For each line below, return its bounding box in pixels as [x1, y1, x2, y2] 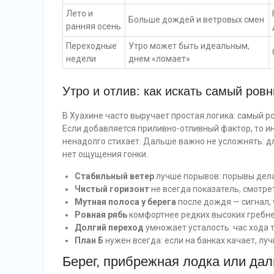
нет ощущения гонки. [62, 149, 148, 159]
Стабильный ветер [75, 171, 154, 181]
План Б [75, 235, 103, 245]
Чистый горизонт [75, 184, 149, 194]
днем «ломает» [128, 54, 190, 64]
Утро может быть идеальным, [128, 41, 250, 51]
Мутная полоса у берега [75, 197, 176, 207]
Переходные [66, 41, 117, 51]
